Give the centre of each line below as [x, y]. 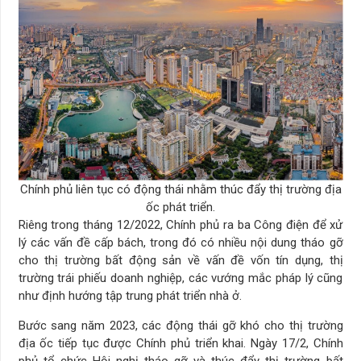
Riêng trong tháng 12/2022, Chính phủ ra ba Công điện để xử [180, 224]
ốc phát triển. [180, 207]
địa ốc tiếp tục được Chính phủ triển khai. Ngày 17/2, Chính [180, 343]
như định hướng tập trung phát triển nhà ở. [130, 295]
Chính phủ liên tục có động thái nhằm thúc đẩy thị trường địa [180, 189]
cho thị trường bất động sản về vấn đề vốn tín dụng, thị [180, 260]
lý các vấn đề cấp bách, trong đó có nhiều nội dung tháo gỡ [180, 242]
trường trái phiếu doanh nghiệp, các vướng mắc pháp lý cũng [180, 278]
